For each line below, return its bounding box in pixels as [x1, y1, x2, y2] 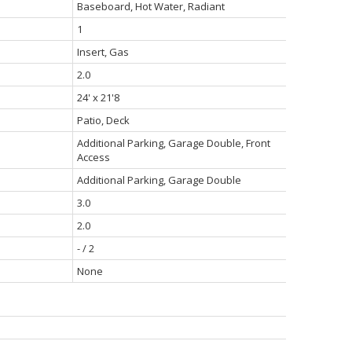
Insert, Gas [76, 44, 129, 59]
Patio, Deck [76, 112, 130, 127]
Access [76, 149, 110, 164]
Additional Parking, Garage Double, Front [76, 135, 270, 150]
